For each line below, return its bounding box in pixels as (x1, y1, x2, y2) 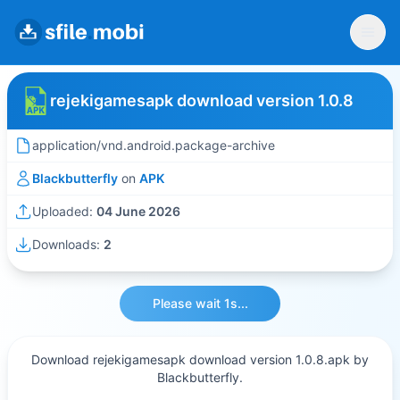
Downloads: (32, 237, 104, 252)
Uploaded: (32, 204, 96, 219)
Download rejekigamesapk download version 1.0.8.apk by (31, 352, 369, 367)
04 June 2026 (96, 204, 180, 219)
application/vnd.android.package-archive (32, 137, 275, 153)
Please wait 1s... (152, 296, 248, 311)
